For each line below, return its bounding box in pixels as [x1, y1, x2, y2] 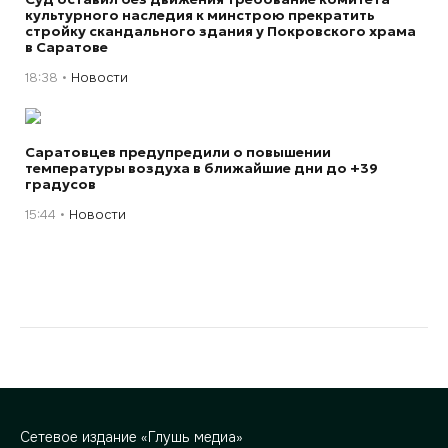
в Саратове [25, 38, 108, 56]
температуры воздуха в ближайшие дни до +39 [25, 159, 378, 177]
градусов [25, 175, 96, 193]
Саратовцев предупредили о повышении [25, 143, 331, 161]
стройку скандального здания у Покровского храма [25, 22, 416, 40]
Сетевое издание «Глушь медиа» [20, 428, 243, 446]
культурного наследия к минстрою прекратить [25, 6, 375, 24]
